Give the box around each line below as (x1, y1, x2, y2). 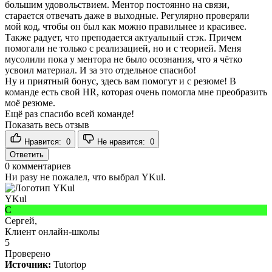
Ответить (10, 149, 44, 159)
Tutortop (53, 259, 86, 270)
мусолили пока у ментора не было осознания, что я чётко (5, 53, 242, 64)
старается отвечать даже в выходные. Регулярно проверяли (5, 10, 250, 21)
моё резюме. (5, 97, 55, 108)
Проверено (5, 248, 50, 259)
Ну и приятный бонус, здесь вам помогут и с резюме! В (5, 75, 236, 86)
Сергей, (5, 215, 37, 226)
